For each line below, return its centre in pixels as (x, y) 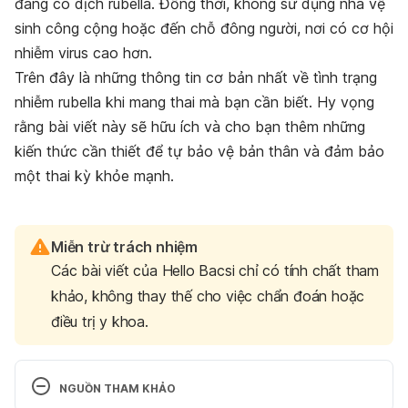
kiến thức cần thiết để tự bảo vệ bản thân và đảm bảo (199, 152)
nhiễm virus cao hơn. (83, 53)
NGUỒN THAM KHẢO (117, 389)
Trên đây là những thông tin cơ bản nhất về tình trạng (196, 78)
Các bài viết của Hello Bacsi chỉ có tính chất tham (215, 271)
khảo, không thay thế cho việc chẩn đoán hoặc (208, 296)
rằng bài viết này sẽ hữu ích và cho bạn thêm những (190, 127)
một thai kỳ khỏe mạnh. (94, 176)
